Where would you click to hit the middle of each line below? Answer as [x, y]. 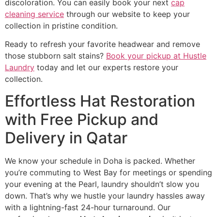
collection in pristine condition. [61, 25]
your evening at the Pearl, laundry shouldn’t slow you [102, 184]
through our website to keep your [127, 14]
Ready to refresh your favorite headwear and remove [102, 44]
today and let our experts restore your [106, 68]
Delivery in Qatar [66, 138]
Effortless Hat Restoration [100, 101]
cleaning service [34, 14]
